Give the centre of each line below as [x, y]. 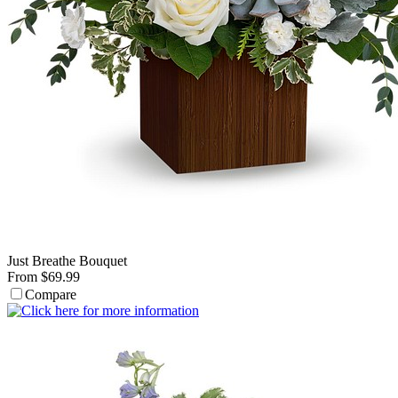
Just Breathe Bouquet [67, 261]
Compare [51, 295]
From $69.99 [44, 277]
